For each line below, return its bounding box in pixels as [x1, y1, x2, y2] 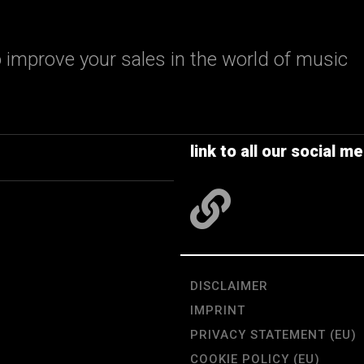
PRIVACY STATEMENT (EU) [190, 327, 357, 342]
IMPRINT [190, 302, 245, 318]
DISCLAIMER [190, 278, 268, 293]
